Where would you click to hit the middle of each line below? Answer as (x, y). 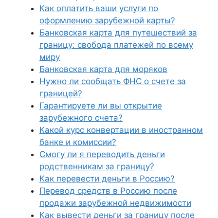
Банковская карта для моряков (103, 69)
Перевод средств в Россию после (108, 191)
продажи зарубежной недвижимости (115, 203)
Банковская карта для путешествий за (118, 33)
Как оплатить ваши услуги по (99, 8)
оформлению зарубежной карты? (107, 20)
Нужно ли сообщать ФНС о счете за (113, 81)
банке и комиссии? (78, 142)
